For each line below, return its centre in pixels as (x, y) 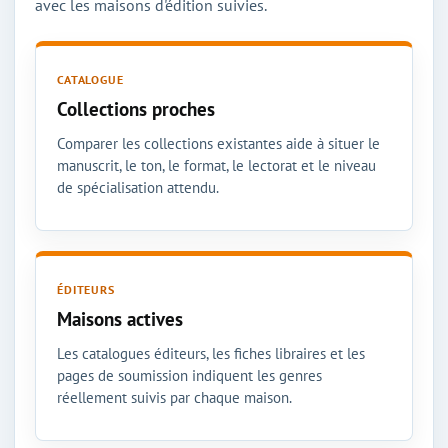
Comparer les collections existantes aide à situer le (218, 143)
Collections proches (136, 108)
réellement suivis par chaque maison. (174, 397)
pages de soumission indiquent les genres (189, 375)
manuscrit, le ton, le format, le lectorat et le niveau (216, 165)
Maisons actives (120, 318)
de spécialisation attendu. (138, 187)
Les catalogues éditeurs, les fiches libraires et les (211, 353)
